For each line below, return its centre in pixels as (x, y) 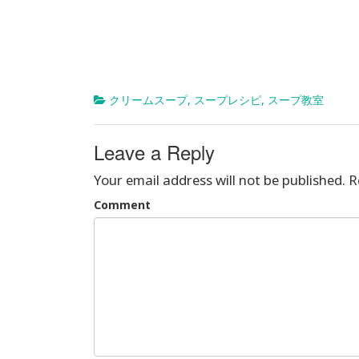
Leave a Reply (154, 151)
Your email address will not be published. (220, 179)
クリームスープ (148, 99)
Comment (122, 204)
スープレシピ (228, 99)
